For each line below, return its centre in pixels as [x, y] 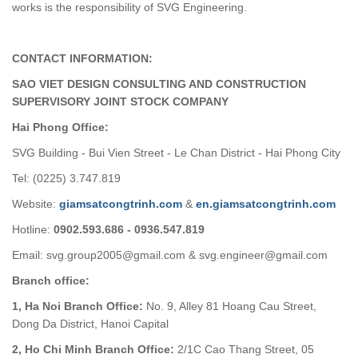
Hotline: [33, 229]
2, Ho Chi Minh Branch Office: [93, 349]
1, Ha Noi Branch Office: [79, 306]
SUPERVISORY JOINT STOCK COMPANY [120, 101]
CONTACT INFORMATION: [84, 58]
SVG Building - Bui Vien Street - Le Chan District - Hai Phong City [178, 152]
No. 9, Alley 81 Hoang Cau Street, [231, 306]
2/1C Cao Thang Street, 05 [244, 349]
